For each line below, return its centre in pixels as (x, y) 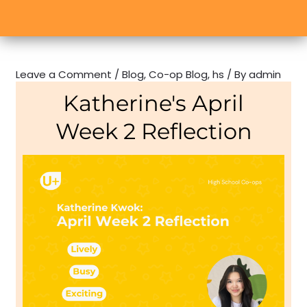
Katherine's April (153, 103)
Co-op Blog (179, 74)
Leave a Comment (64, 74)
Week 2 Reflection (153, 131)
